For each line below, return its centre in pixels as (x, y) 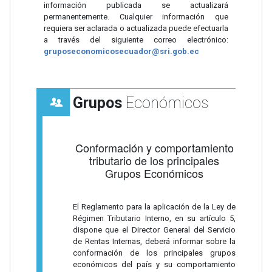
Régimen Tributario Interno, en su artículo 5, (154, 219)
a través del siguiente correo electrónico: (136, 40)
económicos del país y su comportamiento (154, 265)
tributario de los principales (154, 161)
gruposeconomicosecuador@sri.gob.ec (121, 52)
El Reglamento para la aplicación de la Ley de (154, 207)
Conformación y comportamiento (154, 148)
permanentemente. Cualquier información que (136, 17)
